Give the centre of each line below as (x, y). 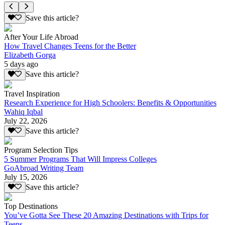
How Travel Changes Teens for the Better (70, 46)
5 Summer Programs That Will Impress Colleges (80, 159)
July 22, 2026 (26, 121)
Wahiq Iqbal (23, 111)
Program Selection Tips (41, 150)
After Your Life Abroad (41, 37)
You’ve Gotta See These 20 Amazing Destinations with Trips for (106, 215)
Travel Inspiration (32, 93)
